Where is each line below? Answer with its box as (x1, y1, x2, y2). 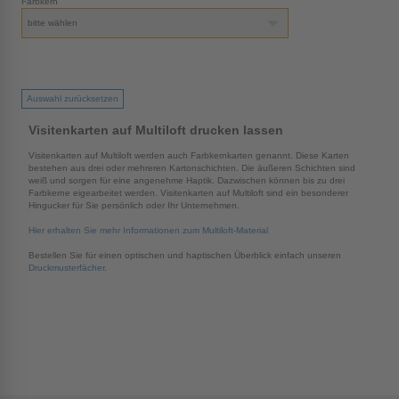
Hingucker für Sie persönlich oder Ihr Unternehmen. (28, 199, 240, 210)
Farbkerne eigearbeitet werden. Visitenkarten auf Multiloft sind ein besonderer (28, 187, 348, 198)
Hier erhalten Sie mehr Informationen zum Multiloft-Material (28, 224, 268, 235)
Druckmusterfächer (28, 262, 104, 273)
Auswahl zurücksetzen (26, 93, 118, 103)
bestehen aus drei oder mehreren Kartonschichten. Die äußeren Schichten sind (28, 162, 355, 173)
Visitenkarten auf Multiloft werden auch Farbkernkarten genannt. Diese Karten (28, 150, 349, 160)
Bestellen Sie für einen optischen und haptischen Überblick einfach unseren (28, 249, 341, 260)
